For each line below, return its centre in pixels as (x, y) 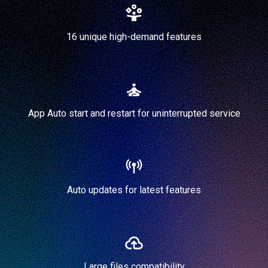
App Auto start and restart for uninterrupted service (134, 113)
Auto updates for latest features (134, 190)
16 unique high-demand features (134, 36)
